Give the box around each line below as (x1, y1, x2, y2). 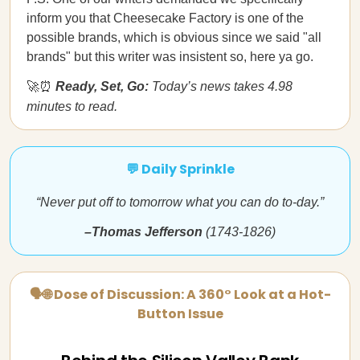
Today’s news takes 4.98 (149, 80, 292, 93)
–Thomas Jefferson (84, 225, 206, 239)
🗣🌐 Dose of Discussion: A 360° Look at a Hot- (29, 285, 331, 304)
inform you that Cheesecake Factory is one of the (27, 11, 304, 25)
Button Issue (137, 305, 223, 323)
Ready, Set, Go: (55, 80, 149, 93)
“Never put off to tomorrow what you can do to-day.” (36, 195, 324, 209)
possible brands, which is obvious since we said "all (27, 31, 321, 44)
